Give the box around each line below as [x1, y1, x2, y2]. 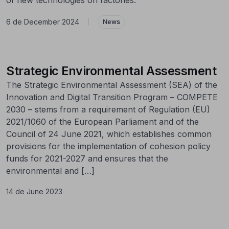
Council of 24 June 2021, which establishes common [6, 128, 212, 139]
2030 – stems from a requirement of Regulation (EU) [6, 104, 210, 114]
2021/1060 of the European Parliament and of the [6, 116, 199, 127]
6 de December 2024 [6, 17, 79, 27]
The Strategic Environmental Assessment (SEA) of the [6, 79, 217, 90]
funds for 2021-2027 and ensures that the [6, 153, 168, 164]
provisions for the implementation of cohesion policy [6, 141, 211, 151]
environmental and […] [6, 165, 95, 176]
